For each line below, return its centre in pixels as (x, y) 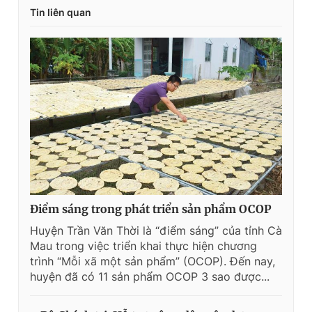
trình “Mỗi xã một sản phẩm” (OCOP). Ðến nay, (153, 262)
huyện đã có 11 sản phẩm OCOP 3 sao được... (150, 277)
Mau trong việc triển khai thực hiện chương (143, 246)
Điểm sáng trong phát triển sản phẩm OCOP (151, 209)
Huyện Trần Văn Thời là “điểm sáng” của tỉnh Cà (156, 231)
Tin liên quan (61, 12)
